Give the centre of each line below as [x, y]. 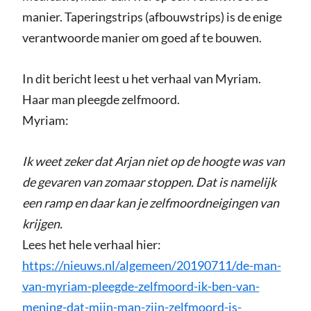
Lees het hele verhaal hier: [91, 245]
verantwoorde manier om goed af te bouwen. [142, 38]
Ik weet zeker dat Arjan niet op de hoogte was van [153, 161]
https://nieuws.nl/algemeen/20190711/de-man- [151, 266]
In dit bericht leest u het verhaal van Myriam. [141, 79]
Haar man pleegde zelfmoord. [101, 100]
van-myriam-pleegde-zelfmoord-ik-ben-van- [141, 286]
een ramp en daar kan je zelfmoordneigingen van [150, 203]
